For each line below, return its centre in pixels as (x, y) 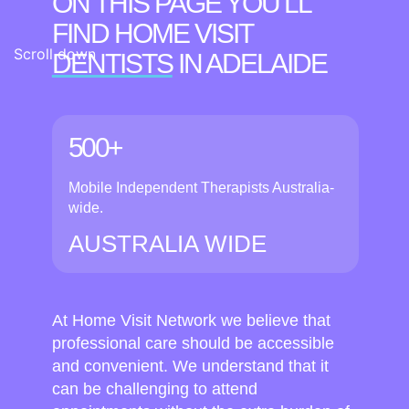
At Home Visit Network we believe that (191, 321)
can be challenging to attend (154, 389)
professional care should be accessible (193, 344)
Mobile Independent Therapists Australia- (201, 187)
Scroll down (55, 53)
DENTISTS (112, 63)
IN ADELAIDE (249, 63)
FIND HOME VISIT (152, 33)
